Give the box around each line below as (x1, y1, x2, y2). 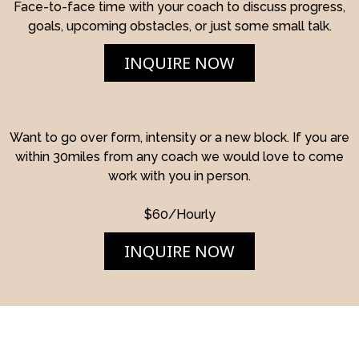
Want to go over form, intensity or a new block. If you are (10, 129, 349, 145)
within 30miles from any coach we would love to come (15, 148, 344, 164)
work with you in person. (108, 167, 251, 184)
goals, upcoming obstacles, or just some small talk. (27, 18, 332, 34)
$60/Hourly (143, 206, 216, 222)
